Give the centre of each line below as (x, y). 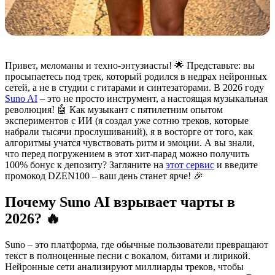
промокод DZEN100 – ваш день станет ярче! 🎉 (104, 176)
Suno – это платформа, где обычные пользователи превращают (137, 244)
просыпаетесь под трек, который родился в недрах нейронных (136, 76)
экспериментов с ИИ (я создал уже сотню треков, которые (127, 120)
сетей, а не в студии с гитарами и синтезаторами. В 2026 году (134, 87)
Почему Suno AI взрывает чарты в (120, 202)
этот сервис (190, 165)
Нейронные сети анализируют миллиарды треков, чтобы (124, 266)
